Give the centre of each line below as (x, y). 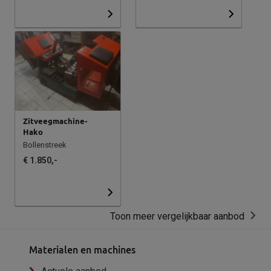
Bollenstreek (45, 145)
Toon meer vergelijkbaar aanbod (177, 217)
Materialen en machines (82, 250)
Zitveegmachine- (55, 121)
